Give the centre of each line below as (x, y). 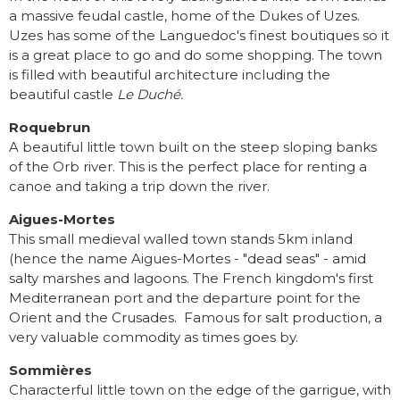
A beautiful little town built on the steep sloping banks (193, 147)
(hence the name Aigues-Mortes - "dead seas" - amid (187, 259)
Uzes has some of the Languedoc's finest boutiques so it (199, 36)
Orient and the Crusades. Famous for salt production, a (196, 318)
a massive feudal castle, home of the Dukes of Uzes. (184, 16)
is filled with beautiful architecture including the (170, 75)
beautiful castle (63, 95)
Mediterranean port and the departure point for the (185, 298)
